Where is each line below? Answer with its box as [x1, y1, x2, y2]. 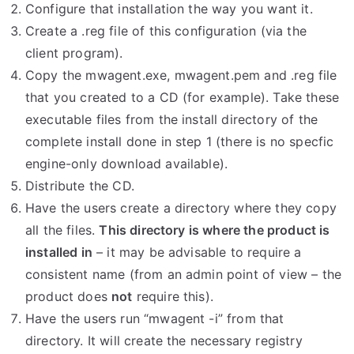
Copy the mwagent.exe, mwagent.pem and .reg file [25, 67, 337, 83]
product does [25, 288, 112, 304]
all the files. [25, 222, 100, 238]
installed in [25, 244, 92, 260]
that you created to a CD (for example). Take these [25, 89, 340, 105]
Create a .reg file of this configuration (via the [25, 23, 307, 39]
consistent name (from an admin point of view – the [25, 266, 342, 282]
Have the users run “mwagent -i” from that [25, 311, 284, 326]
